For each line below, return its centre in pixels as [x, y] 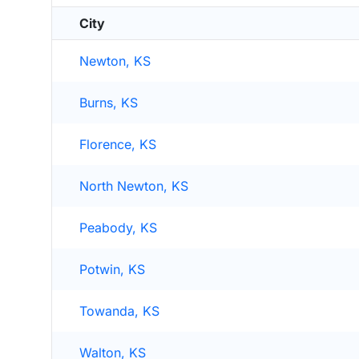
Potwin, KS [112, 269]
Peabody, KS [118, 228]
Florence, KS [118, 144]
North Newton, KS [134, 186]
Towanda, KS [119, 311]
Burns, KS [109, 103]
